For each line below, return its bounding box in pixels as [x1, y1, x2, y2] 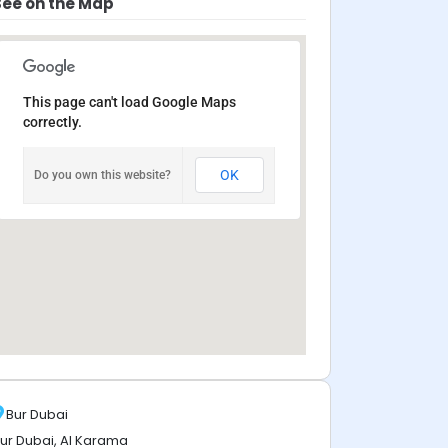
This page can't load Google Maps [23, 94, 236, 110]
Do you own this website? [34, 168, 171, 182]
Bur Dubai [6, 404, 68, 424]
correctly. [23, 114, 82, 130]
